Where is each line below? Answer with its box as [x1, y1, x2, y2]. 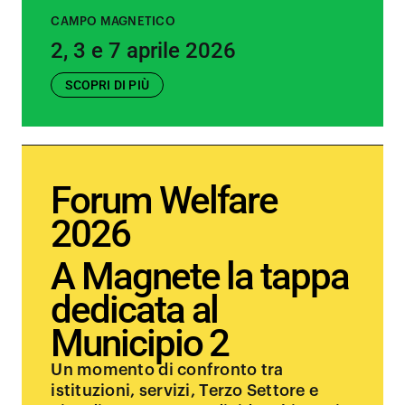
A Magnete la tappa [51, 254, 349, 298]
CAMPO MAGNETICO [51, 15, 175, 27]
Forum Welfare [51, 178, 278, 222]
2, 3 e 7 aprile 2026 [51, 38, 237, 63]
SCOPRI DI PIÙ [65, 78, 150, 92]
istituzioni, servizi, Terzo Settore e [51, 382, 319, 399]
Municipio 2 [51, 321, 230, 365]
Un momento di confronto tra [51, 362, 284, 378]
